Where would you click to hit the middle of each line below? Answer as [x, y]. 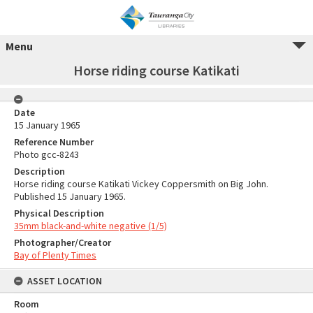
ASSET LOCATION [65, 281]
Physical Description [59, 213]
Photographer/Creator [63, 242]
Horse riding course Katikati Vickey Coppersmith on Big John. [141, 184]
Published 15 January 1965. [70, 196]
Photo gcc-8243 [46, 154]
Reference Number [54, 142]
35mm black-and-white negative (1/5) [90, 226]
